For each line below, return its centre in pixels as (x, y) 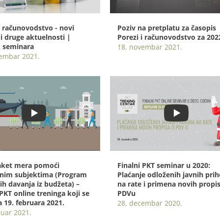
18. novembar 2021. (150, 47)
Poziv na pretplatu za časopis (167, 28)
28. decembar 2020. (150, 203)
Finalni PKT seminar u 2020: (164, 165)
